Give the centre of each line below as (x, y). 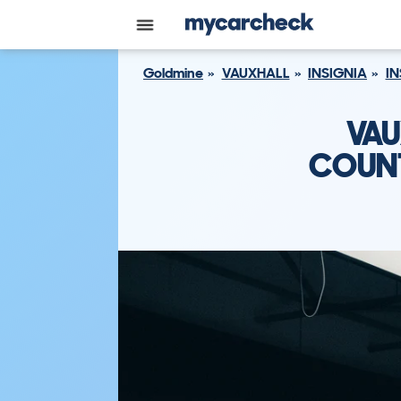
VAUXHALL (256, 73)
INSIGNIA (337, 73)
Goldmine (173, 73)
